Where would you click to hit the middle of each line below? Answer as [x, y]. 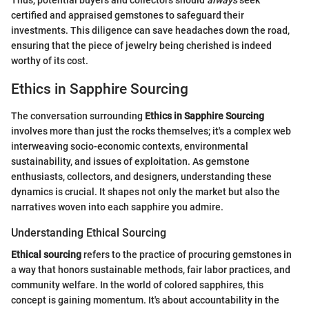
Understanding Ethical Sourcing [89, 232]
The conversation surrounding [78, 116]
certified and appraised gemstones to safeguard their [128, 16]
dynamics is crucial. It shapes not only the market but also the [146, 191]
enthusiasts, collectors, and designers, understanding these [141, 176]
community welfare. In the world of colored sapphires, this [137, 285]
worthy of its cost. [50, 61]
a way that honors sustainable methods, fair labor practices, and [151, 270]
